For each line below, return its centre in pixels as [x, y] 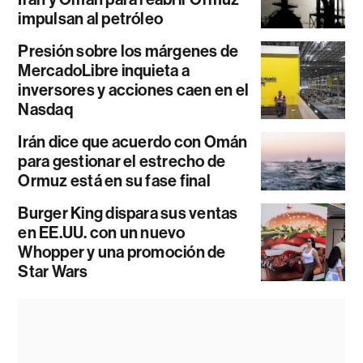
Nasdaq [45, 109]
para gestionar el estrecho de [122, 161]
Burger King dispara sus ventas [128, 213]
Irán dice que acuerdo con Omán [133, 141]
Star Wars [53, 271]
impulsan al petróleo [91, 18]
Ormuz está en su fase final [114, 180]
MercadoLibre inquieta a [104, 70]
